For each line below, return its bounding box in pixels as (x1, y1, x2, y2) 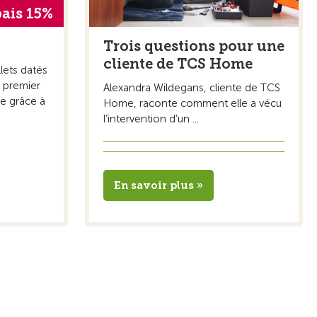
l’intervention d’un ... (103, 112, 199, 125)
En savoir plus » (114, 178, 203, 192)
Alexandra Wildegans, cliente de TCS (103, 81, 280, 94)
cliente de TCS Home (103, 54, 253, 72)
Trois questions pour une (103, 37, 284, 54)
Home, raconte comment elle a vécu (103, 96, 282, 110)
